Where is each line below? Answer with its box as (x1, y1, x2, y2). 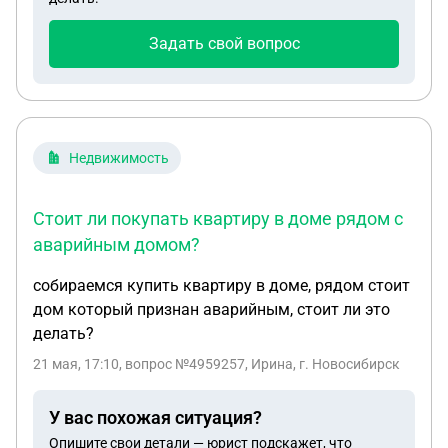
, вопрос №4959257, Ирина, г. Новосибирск (119, 356, 400, 372)
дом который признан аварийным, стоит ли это (33, 300, 390, 319)
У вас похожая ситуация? (49, 407, 262, 428)
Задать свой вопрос (148, 34, 300, 53)
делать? (33, 324, 94, 343)
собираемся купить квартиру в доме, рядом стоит (33, 276, 410, 295)
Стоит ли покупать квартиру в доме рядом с (33, 208, 403, 229)
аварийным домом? (33, 234, 200, 255)
